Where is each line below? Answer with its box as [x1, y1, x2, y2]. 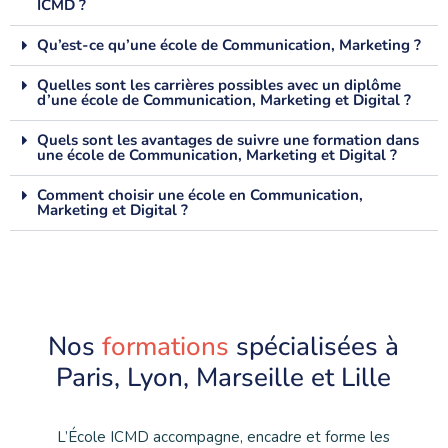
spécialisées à [236, 329, 400, 365]
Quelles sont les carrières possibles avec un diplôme [37, 75, 401, 96]
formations [102, 329, 230, 365]
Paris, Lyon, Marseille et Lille [56, 360, 392, 396]
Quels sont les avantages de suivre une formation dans [37, 130, 419, 151]
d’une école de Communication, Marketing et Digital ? [37, 90, 411, 111]
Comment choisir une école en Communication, [37, 185, 363, 206]
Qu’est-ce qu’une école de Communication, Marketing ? [37, 35, 421, 56]
